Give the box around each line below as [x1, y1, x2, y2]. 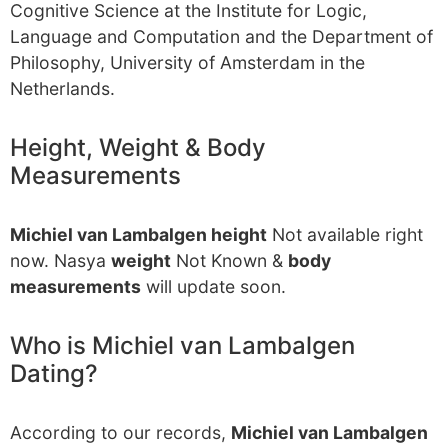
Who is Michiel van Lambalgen [10, 331, 355, 360]
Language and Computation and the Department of [10, 26, 433, 47]
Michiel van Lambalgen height [10, 224, 267, 245]
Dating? [10, 359, 98, 388]
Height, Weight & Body [10, 133, 266, 162]
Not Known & [171, 250, 288, 271]
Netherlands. [10, 78, 115, 99]
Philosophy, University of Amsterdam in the [10, 52, 365, 73]
